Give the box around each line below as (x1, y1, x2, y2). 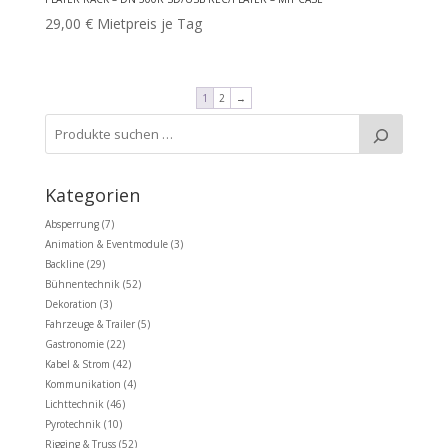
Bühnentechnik (44, 277, 120, 292)
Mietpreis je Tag (96, 14, 202, 34)
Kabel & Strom (44, 357, 110, 372)
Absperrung (44, 217, 99, 232)
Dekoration (44, 297, 97, 312)
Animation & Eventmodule (44, 237, 168, 252)
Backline (44, 257, 84, 272)
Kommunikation (44, 377, 121, 392)
